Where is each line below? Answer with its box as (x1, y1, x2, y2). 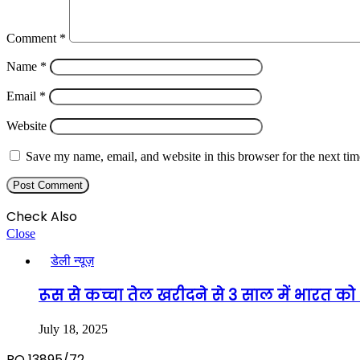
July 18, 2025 (39, 321, 108, 336)
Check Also (6, 207, 77, 227)
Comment (6, 31, 59, 46)
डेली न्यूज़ (51, 254, 94, 268)
